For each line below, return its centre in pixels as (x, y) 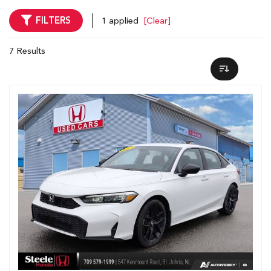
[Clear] (157, 21)
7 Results (27, 51)
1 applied (121, 21)
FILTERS (53, 21)
